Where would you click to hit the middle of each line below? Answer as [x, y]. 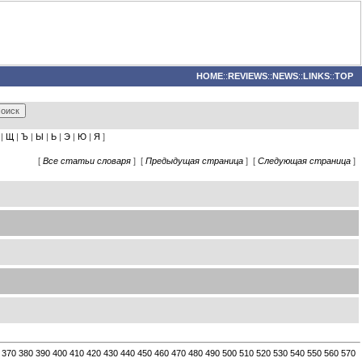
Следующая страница [304, 161]
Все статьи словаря [87, 161]
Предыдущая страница [194, 161]
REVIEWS [248, 76]
